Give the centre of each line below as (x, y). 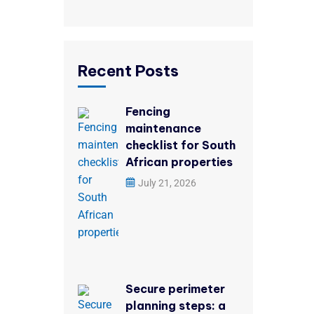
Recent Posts (128, 71)
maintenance (163, 128)
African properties (179, 162)
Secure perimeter (175, 289)
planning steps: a (176, 306)
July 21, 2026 (167, 183)
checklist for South (180, 145)
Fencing (148, 111)
